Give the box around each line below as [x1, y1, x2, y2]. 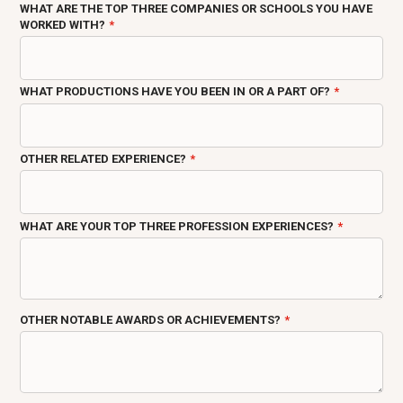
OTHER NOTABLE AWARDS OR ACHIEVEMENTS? [20, 312, 282, 327]
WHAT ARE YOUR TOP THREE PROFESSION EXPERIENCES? [20, 219, 335, 233]
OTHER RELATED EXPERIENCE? [20, 152, 187, 166]
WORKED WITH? [20, 17, 106, 31]
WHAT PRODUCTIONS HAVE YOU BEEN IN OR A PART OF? [20, 85, 331, 99]
